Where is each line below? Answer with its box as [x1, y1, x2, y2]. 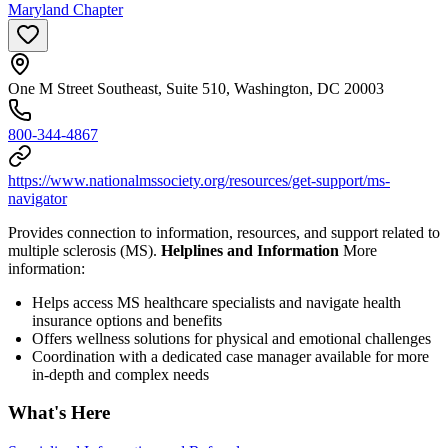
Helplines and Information [161, 241, 343, 259]
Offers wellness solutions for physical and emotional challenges [32, 329, 431, 347]
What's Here [8, 402, 110, 424]
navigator [8, 189, 67, 207]
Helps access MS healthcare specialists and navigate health [32, 293, 401, 311]
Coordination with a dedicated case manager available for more [32, 347, 429, 365]
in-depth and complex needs [32, 365, 209, 383]
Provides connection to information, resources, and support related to [8, 223, 440, 241]
